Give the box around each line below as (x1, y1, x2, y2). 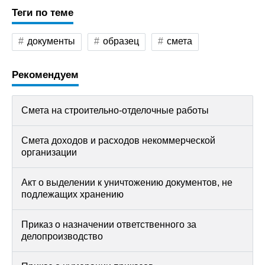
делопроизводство (21, 231, 103, 242)
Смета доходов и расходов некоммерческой (21, 135, 215, 146)
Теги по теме (12, 7, 73, 19)
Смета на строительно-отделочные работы (21, 105, 209, 116)
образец (103, 36, 139, 47)
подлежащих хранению (21, 189, 124, 200)
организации (21, 147, 77, 158)
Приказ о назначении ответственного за (21, 219, 196, 230)
